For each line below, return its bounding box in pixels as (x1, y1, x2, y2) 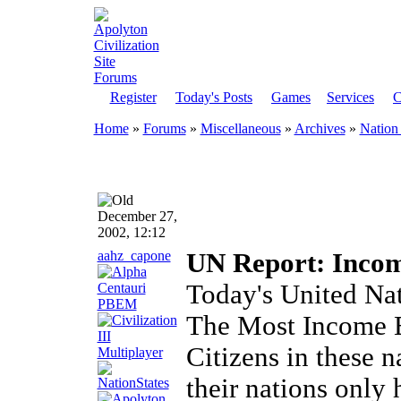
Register (109, 90, 157, 105)
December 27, (97, 209, 177, 224)
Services (327, 90, 374, 105)
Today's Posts (175, 90, 252, 105)
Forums (142, 121, 186, 136)
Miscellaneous (200, 121, 281, 136)
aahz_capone (97, 248, 171, 263)
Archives (294, 121, 346, 136)
